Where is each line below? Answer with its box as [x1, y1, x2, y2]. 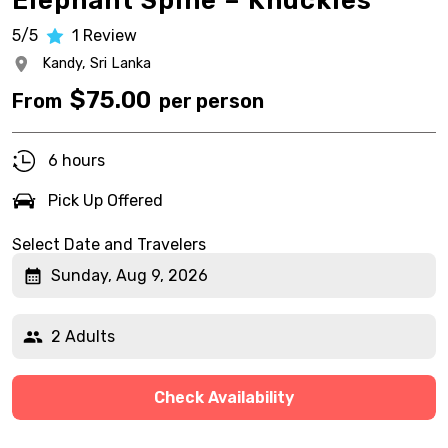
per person [159, 89, 264, 113]
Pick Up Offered [48, 191, 163, 210]
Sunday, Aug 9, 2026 [51, 265, 208, 285]
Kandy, [42, 55, 86, 72]
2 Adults [51, 326, 115, 346]
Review [83, 26, 137, 45]
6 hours [48, 151, 105, 170]
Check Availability [154, 387, 294, 407]
